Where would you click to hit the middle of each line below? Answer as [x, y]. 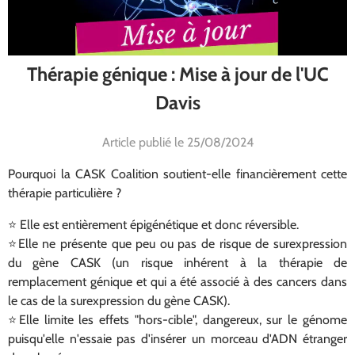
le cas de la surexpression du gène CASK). [119, 300]
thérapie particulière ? [65, 193]
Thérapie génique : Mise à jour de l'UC [177, 74]
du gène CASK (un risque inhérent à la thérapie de [177, 262]
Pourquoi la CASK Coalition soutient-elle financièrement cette [177, 174]
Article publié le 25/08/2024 [177, 142]
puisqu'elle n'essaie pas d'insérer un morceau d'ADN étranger [177, 338]
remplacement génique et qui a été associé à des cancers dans [177, 281]
